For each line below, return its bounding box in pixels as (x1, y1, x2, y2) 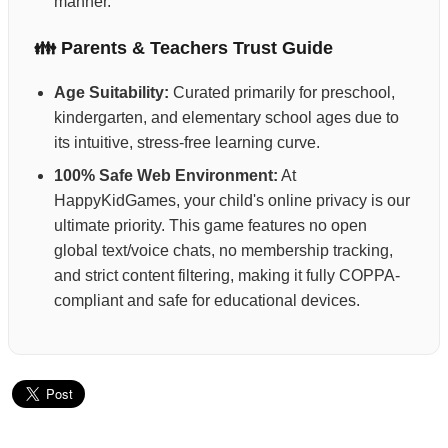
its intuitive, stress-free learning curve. (54, 134, 320, 152)
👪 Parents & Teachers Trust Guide (34, 38, 333, 59)
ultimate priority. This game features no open (54, 217, 367, 235)
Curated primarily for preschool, (169, 84, 395, 102)
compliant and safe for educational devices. (54, 292, 360, 310)
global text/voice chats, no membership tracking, (54, 242, 393, 260)
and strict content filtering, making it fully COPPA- (54, 267, 400, 285)
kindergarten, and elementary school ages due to (54, 109, 399, 127)
